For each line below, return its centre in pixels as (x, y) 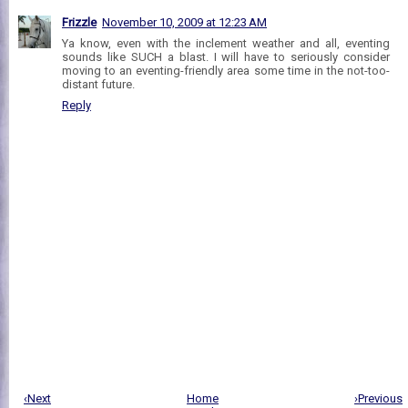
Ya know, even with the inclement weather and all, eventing (226, 43)
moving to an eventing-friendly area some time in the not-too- (226, 70)
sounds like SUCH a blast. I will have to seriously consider (226, 56)
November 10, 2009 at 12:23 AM (184, 22)
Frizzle (79, 22)
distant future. (98, 84)
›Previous (378, 398)
